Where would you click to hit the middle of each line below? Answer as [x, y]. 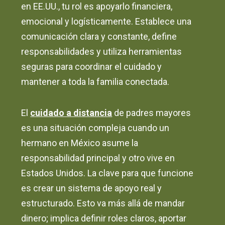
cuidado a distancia [71, 113]
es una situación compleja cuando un [95, 128]
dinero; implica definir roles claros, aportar [104, 218]
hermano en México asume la [80, 143]
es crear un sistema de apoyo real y [92, 188]
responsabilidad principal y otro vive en [98, 158]
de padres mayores [152, 113]
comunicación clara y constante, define [99, 37]
